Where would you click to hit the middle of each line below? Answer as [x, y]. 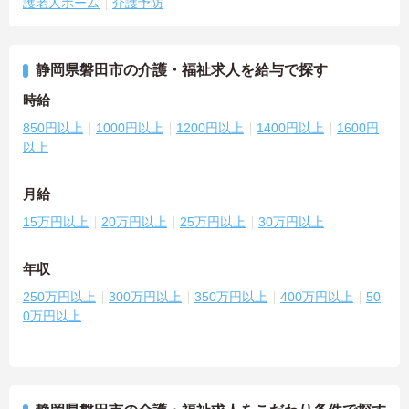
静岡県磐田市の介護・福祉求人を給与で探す [182, 69]
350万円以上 [231, 296]
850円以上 [53, 127]
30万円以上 [291, 221]
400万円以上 [317, 296]
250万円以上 [59, 296]
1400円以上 [290, 127]
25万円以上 [213, 221]
